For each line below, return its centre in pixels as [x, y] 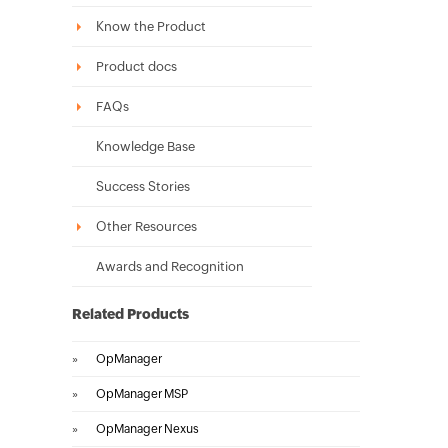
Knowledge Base [145, 146]
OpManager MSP [142, 394]
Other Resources [146, 226]
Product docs [136, 66]
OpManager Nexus [147, 429]
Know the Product [151, 26]
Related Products [130, 314]
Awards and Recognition [170, 266]
